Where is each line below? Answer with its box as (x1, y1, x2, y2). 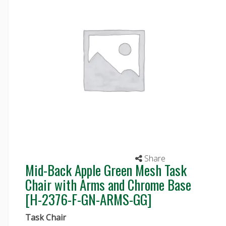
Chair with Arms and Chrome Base (25, 175, 191, 195)
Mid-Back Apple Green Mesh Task (25, 160, 187, 180)
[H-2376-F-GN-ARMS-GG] (25, 189, 152, 209)
